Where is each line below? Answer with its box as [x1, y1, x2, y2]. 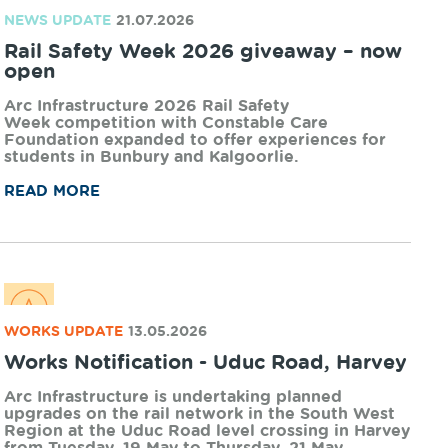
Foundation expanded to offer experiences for [4, 132, 387, 148]
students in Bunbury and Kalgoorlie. [4, 149, 300, 165]
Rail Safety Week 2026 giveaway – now [4, 42, 403, 62]
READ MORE [4, 184, 101, 199]
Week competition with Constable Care [4, 115, 329, 131]
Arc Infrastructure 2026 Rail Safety [4, 98, 290, 114]
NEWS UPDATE [4, 14, 112, 28]
